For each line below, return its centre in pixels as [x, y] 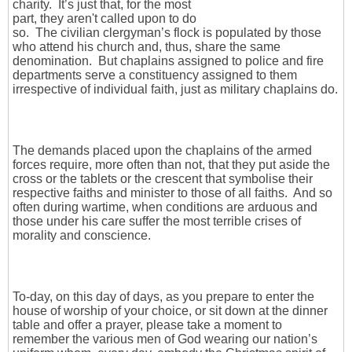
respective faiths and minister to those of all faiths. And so [172, 193]
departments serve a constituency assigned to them [155, 75]
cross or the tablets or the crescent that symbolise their [163, 179]
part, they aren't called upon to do [104, 19]
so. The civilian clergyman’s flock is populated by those [167, 33]
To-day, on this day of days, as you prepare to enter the [163, 297]
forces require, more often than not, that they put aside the [171, 165]
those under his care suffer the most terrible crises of [157, 222]
